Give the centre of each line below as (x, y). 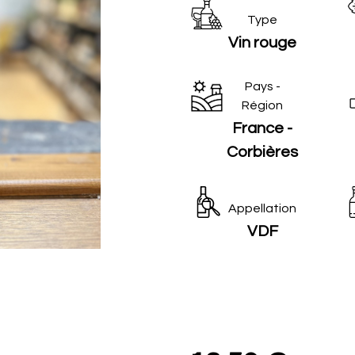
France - (262, 128)
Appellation (262, 208)
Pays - (262, 86)
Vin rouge (262, 43)
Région (262, 105)
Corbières (262, 152)
